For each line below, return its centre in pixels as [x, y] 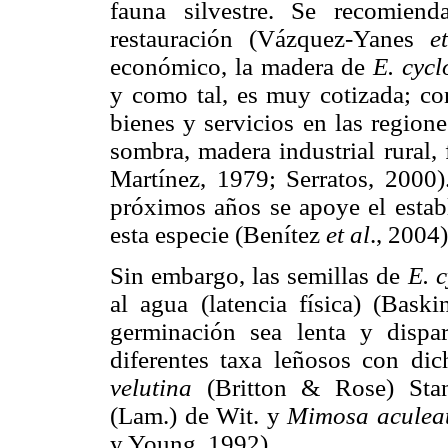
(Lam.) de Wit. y [199, 416]
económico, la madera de [242, 67]
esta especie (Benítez [218, 235]
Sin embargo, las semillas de [259, 276]
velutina [151, 388]
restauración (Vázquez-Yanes [270, 39]
